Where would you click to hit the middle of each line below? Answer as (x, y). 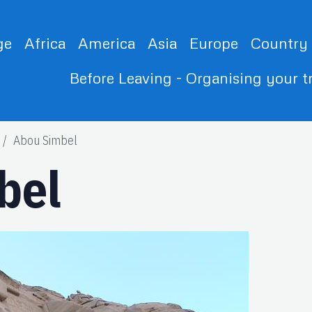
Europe (213, 43)
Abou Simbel (46, 140)
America (106, 43)
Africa (45, 43)
